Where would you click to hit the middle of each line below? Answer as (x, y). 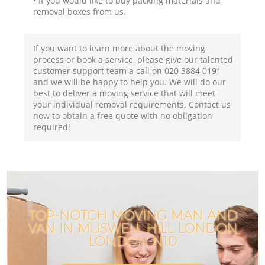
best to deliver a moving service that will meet (125, 93)
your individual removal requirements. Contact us (132, 104)
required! (52, 127)
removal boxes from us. (80, 11)
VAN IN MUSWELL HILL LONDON (132, 229)
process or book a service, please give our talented (133, 59)
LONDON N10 (132, 242)
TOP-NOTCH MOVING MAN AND (132, 216)
